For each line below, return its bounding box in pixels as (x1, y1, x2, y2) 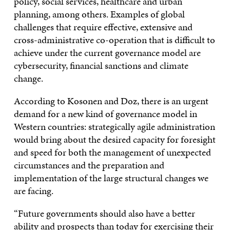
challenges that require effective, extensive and (13, 20, 193, 34)
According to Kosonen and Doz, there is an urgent (13, 93, 208, 108)
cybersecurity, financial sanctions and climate (13, 58, 188, 72)
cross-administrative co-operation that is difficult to (13, 32, 215, 47)
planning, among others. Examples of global (13, 7, 185, 21)
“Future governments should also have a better (13, 206, 195, 220)
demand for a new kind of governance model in (13, 106, 197, 121)
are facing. (13, 183, 53, 198)
